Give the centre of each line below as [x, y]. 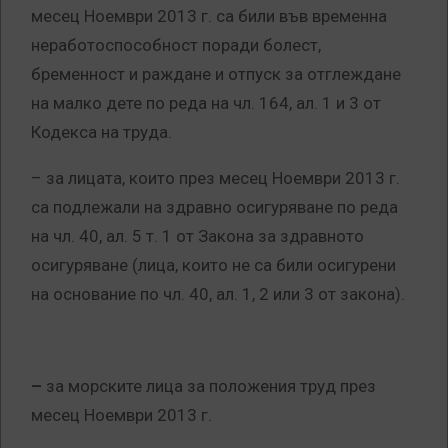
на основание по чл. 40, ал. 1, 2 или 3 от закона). [218, 294]
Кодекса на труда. [101, 132]
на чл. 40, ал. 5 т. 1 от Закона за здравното [197, 236]
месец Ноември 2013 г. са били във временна [209, 16]
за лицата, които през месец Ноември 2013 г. [223, 178]
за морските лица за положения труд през [211, 386]
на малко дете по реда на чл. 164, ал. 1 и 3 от [206, 103]
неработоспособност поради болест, [176, 45]
